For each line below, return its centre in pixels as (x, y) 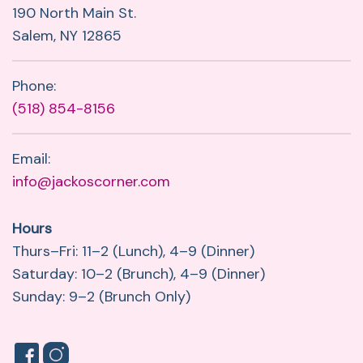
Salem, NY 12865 (67, 36)
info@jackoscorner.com (91, 182)
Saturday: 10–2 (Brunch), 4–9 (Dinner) (139, 274)
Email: (31, 159)
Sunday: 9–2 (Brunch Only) (101, 297)
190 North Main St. (74, 13)
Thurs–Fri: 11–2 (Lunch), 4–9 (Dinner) (133, 252)
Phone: (34, 86)
